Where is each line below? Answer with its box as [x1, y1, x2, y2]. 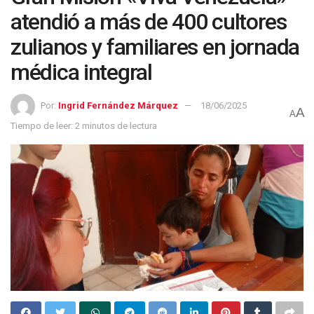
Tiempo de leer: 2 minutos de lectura [11, 120, 157, 131]
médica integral [11, 59, 152, 86]
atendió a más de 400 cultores [11, 8, 287, 35]
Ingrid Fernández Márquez [58, 100, 178, 111]
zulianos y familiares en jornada [11, 34, 300, 60]
